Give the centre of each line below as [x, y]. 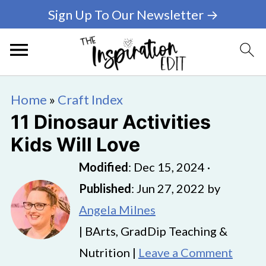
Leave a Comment [185, 252]
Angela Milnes [117, 210]
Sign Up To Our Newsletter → [133, 14]
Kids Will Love [75, 145]
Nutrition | [108, 252]
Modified [103, 167]
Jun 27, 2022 [170, 188]
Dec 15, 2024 [169, 167]
